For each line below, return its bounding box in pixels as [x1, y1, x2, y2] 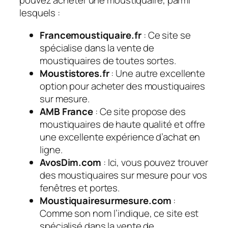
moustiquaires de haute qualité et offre [40, 117, 206, 131]
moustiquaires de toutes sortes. [40, 53, 176, 67]
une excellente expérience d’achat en [40, 130, 201, 144]
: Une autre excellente [109, 66, 206, 80]
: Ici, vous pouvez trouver [101, 155, 209, 169]
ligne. [40, 142, 63, 156]
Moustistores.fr [40, 66, 109, 80]
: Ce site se [141, 28, 191, 42]
